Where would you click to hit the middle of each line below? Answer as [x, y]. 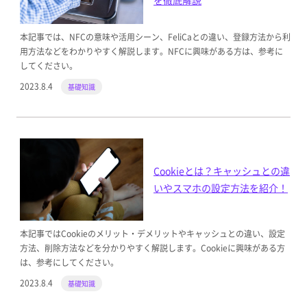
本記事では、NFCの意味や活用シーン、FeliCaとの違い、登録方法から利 [155, 37]
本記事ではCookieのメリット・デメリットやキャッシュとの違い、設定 [152, 234]
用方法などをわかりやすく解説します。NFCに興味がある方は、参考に [151, 51]
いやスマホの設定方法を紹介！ [221, 188]
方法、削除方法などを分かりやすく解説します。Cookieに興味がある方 [152, 248]
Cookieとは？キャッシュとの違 [222, 171]
